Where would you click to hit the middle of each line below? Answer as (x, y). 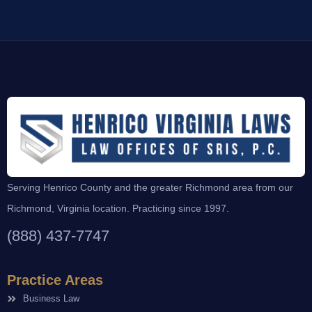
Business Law (51, 299)
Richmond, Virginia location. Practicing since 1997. (118, 209)
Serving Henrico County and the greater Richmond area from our (150, 188)
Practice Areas (55, 280)
